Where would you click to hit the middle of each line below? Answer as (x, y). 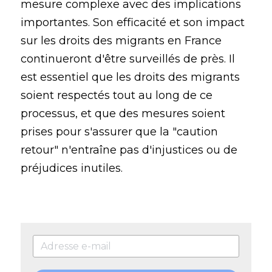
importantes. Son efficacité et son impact (133, 23)
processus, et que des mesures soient (123, 114)
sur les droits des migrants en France (121, 41)
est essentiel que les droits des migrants (130, 77)
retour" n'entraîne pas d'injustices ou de (129, 150)
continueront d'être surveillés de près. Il (128, 59)
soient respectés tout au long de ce (117, 96)
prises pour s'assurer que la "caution (119, 132)
